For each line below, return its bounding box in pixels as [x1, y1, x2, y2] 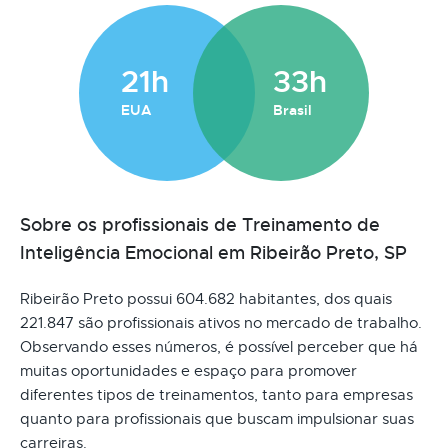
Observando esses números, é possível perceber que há [20, 337, 418, 356]
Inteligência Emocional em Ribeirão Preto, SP [20, 241, 407, 264]
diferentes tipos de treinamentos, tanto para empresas [20, 385, 413, 404]
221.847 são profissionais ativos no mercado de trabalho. [20, 313, 422, 332]
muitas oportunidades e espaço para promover [20, 361, 357, 380]
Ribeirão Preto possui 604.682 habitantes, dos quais [20, 289, 392, 308]
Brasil [273, 100, 312, 119]
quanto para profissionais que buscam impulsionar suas [20, 409, 414, 428]
